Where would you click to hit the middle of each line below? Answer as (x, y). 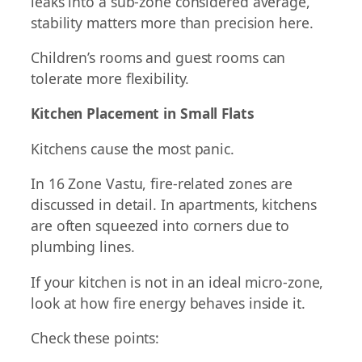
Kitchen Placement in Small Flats (143, 114)
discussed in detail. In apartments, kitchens (174, 205)
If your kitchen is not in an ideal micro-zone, (177, 282)
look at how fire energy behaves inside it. (168, 303)
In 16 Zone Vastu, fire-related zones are (162, 184)
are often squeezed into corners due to (160, 226)
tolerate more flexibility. (110, 79)
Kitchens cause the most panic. (133, 148)
